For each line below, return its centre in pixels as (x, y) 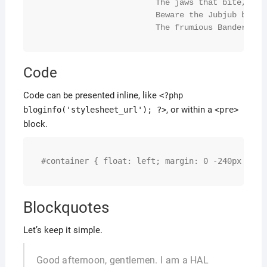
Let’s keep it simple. (63, 230)
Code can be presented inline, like (91, 95)
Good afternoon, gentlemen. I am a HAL (122, 260)
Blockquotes (66, 207)
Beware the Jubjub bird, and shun (98, 15)
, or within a (190, 110)
